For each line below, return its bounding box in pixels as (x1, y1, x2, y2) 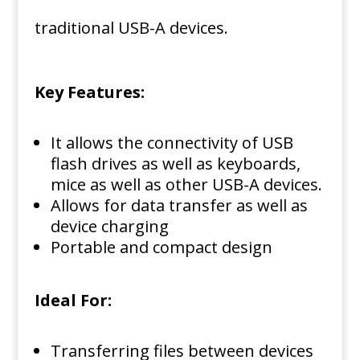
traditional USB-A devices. (34, 17, 228, 39)
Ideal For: (34, 289, 112, 311)
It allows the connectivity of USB (50, 132, 293, 153)
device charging (50, 215, 169, 237)
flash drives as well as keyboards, (50, 153, 301, 174)
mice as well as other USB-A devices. (50, 174, 322, 195)
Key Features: (34, 81, 145, 103)
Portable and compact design (50, 236, 272, 258)
